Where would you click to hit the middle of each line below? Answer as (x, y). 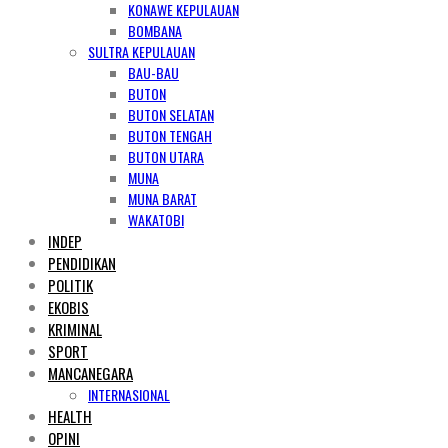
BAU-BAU (153, 72)
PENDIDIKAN (82, 263)
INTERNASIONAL (129, 394)
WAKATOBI (156, 219)
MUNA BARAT (162, 198)
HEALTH (70, 416)
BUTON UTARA (166, 156)
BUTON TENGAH (170, 135)
